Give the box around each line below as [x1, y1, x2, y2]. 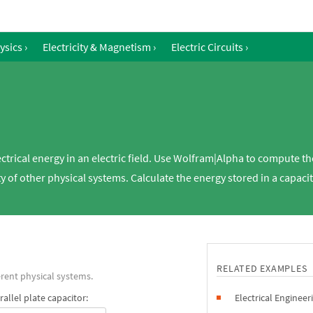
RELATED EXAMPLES [217, 262, 307, 275]
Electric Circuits [171, 40, 243, 54]
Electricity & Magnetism [43, 40, 151, 54]
